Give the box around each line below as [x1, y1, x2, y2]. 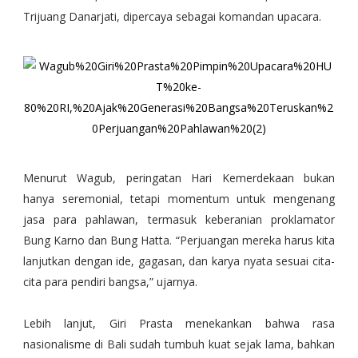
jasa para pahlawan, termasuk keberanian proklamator [22, 212, 336, 228]
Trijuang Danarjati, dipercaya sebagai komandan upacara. [22, 9, 324, 25]
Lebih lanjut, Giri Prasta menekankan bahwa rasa [22, 316, 336, 332]
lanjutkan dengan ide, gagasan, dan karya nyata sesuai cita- [22, 253, 336, 269]
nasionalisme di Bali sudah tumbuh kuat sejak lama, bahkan [22, 336, 336, 352]
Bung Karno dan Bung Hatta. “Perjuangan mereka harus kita [22, 233, 336, 249]
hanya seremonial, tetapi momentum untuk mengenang [22, 191, 336, 207]
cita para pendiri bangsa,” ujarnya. [22, 274, 197, 290]
